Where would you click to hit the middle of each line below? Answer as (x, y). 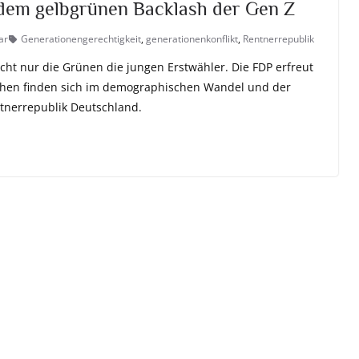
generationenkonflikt (192, 39)
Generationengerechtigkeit (81, 39)
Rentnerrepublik (278, 39)
